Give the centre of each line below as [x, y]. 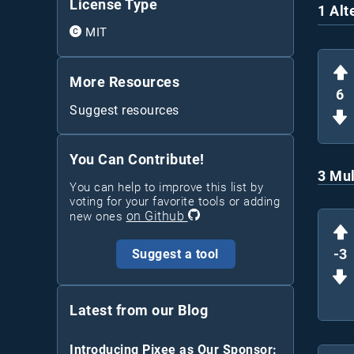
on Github [155, 216]
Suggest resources [124, 110]
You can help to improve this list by [166, 187]
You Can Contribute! [137, 159]
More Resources [124, 81]
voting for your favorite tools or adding [175, 201]
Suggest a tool [175, 254]
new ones [96, 216]
